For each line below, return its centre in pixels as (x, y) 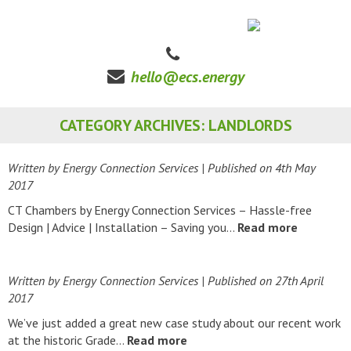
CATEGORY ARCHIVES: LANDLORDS (175, 125)
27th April (299, 280)
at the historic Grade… (67, 340)
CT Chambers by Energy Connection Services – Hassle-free (160, 210)
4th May (295, 168)
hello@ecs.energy (187, 77)
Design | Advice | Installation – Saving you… (123, 227)
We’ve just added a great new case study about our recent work (174, 323)
